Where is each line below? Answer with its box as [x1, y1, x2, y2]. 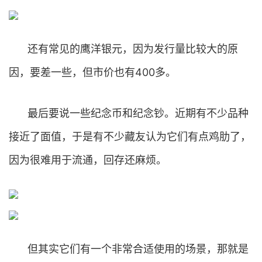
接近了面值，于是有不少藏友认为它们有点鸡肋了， [9, 130, 251, 143]
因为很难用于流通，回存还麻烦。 [9, 154, 167, 166]
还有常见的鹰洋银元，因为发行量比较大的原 [27, 43, 238, 55]
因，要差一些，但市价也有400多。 [9, 66, 176, 78]
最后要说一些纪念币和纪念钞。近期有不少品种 [27, 107, 249, 119]
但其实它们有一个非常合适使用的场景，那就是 [27, 243, 249, 255]
